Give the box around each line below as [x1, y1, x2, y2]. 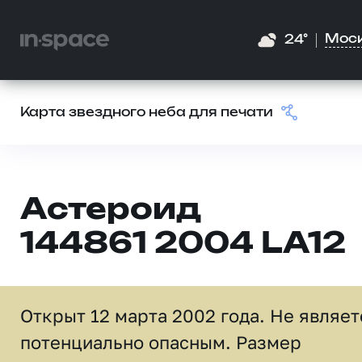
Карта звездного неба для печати [20, 107, 273, 119]
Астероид [20, 196, 201, 225]
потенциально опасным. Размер [20, 331, 301, 353]
